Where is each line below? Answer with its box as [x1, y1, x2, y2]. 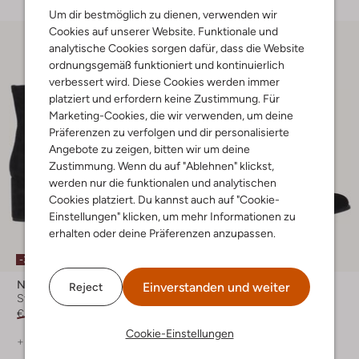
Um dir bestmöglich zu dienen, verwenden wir [49, 8, 277, 21]
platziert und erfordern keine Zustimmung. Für [49, 92, 280, 105]
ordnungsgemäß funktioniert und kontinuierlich [49, 58, 284, 71]
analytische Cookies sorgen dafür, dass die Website [49, 42, 305, 54]
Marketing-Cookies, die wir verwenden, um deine [49, 109, 293, 122]
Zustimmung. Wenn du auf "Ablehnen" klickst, [49, 159, 274, 172]
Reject [69, 280, 103, 293]
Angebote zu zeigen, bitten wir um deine [49, 143, 250, 155]
